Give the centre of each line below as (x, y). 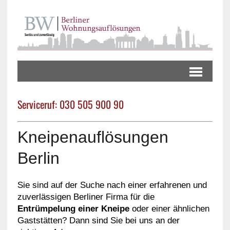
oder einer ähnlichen (169, 208)
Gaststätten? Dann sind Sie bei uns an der (98, 220)
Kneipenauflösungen (93, 137)
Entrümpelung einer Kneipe (73, 208)
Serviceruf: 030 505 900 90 (70, 104)
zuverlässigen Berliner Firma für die (86, 197)
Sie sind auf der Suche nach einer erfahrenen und (112, 185)
